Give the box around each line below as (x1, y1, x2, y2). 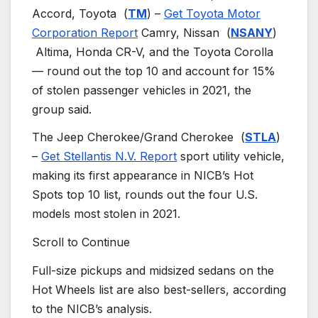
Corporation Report (32, 25, 138, 40)
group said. (32, 102, 92, 116)
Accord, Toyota (32, 6, 120, 21)
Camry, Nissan (138, 25, 223, 40)
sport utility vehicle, (177, 149, 285, 164)
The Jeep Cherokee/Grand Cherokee (32, 130, 237, 145)
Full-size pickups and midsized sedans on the (32, 263, 274, 278)
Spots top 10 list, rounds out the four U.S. (32, 187, 258, 202)
